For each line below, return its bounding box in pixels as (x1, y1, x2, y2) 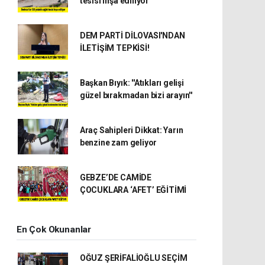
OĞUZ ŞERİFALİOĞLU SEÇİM (79, 253, 188, 263)
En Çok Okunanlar (17, 224, 91, 235)
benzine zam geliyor (79, 137, 157, 147)
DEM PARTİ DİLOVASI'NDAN (79, 30, 185, 40)
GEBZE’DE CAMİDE (79, 172, 151, 182)
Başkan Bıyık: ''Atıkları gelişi (79, 77, 184, 88)
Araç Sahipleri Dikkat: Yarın (79, 125, 183, 135)
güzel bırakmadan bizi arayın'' (79, 90, 193, 100)
